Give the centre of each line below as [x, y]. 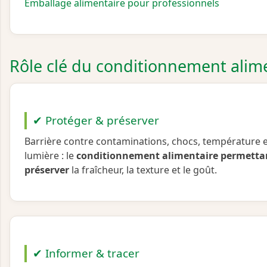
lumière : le [50, 156]
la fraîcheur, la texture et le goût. [143, 170]
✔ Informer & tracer [86, 254]
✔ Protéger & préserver [96, 121]
